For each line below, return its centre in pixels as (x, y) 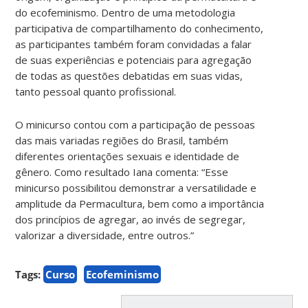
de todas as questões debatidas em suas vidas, (129, 75)
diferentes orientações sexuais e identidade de (128, 156)
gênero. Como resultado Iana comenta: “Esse (122, 172)
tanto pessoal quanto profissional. (96, 91)
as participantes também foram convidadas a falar (134, 44)
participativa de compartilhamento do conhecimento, (140, 28)
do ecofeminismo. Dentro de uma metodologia (125, 12)
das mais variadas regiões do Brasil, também (122, 140)
